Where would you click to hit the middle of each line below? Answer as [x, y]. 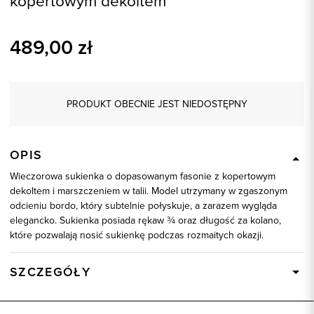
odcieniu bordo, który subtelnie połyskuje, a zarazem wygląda [143, 206]
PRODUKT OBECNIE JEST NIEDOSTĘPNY [157, 104]
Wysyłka [28, 294]
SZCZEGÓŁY [50, 272]
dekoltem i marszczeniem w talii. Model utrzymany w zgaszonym [149, 191]
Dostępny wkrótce [203, 294]
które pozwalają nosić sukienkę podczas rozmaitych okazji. [137, 235]
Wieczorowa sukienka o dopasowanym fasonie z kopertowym [143, 177]
